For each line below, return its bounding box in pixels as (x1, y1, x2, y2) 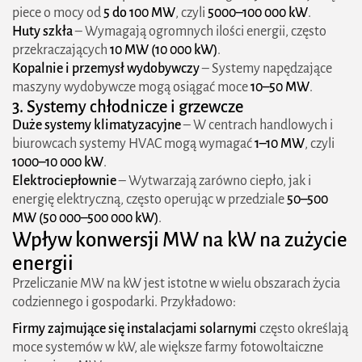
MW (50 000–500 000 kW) (12, 211, 158, 225)
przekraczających (12, 43, 110, 57)
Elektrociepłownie (12, 174, 116, 188)
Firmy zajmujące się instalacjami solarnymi (12, 322, 257, 336)
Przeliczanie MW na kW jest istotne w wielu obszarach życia (12, 276, 340, 291)
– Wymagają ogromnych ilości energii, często (73, 24, 326, 39)
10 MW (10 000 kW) (110, 43, 217, 57)
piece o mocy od (12, 6, 103, 20)
